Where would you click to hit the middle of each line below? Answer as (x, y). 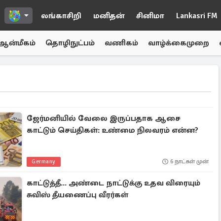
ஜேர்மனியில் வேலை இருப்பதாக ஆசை (104, 118)
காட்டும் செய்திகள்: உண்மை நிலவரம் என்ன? (113, 130)
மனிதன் (109, 16)
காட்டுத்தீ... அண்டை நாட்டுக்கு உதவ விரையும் (114, 183)
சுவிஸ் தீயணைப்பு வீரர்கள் (78, 195)
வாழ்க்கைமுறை (179, 43)
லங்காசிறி (61, 16)
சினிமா (150, 16)
